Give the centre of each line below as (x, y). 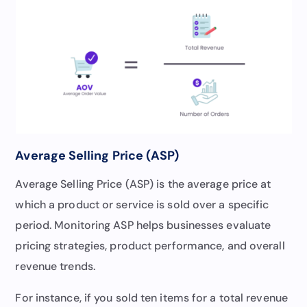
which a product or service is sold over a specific (142, 204)
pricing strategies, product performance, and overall (150, 245)
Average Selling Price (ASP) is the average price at (143, 184)
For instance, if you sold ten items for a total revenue (151, 297)
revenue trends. (55, 266)
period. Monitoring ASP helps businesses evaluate (143, 225)
